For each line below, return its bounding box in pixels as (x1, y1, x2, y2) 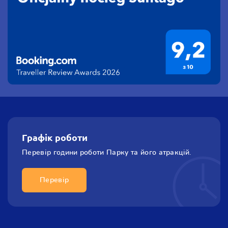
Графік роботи (22, 132, 88, 142)
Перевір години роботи (22, 149, 107, 156)
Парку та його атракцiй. (106, 149, 191, 156)
